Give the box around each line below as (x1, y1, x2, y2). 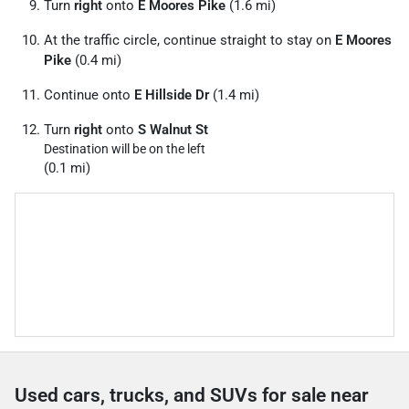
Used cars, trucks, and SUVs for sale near (15, 384, 369, 406)
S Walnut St (138, 121, 208, 138)
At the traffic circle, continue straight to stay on (44, 32, 335, 48)
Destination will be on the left (44, 142, 205, 156)
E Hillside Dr (134, 87, 209, 103)
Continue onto (44, 87, 134, 103)
